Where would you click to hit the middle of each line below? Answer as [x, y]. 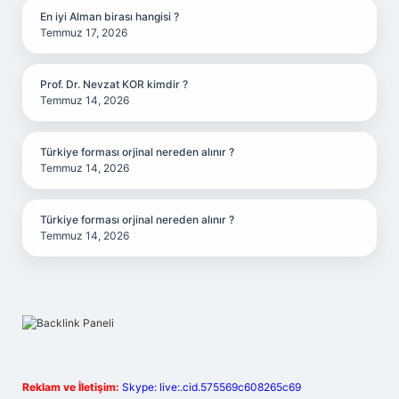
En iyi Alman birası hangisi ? [110, 16]
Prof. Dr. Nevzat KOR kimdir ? [114, 84]
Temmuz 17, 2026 [84, 33]
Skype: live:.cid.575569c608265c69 [212, 387]
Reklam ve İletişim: [71, 387]
